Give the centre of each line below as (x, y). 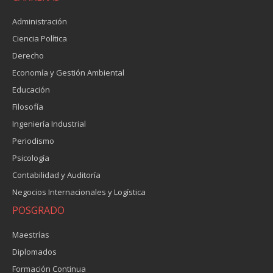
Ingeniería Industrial (49, 124)
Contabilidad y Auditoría (56, 175)
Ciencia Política (40, 38)
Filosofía (28, 107)
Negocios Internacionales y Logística (79, 192)
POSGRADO (38, 210)
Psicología (31, 158)
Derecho (28, 55)
